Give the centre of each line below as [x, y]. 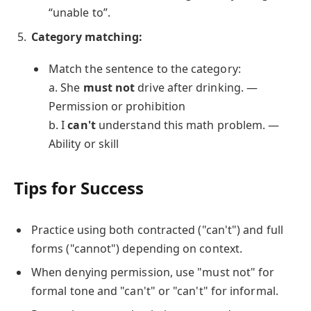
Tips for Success [79, 188]
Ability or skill [84, 144]
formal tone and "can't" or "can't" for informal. [155, 291]
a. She [66, 88]
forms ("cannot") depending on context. [137, 248]
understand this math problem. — [187, 125]
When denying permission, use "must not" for [153, 272]
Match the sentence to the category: [145, 69]
